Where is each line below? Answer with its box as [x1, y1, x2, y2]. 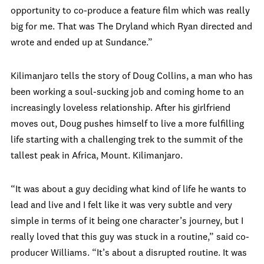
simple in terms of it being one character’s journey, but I [11, 217, 243, 226]
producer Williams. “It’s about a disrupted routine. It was [11, 249, 247, 258]
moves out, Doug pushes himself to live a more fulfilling [11, 120, 244, 129]
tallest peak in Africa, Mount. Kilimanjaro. [11, 151, 183, 161]
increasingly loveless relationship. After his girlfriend [11, 104, 230, 113]
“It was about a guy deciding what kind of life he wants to [11, 185, 246, 194]
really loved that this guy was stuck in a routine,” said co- [11, 233, 249, 242]
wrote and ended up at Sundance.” [11, 38, 153, 48]
